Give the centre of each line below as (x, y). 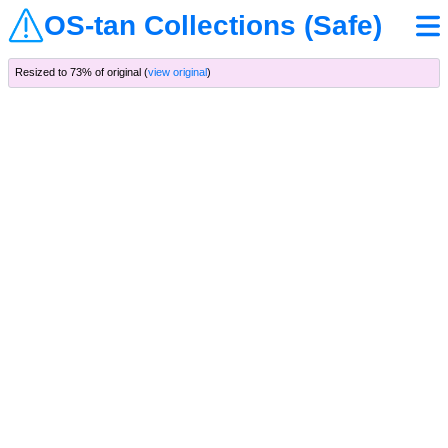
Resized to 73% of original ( (81, 72)
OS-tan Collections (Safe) (213, 25)
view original (177, 72)
